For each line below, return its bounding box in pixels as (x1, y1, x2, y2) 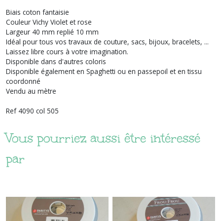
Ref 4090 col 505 (6, 106, 59, 115)
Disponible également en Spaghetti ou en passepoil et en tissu (6, 66, 202, 76)
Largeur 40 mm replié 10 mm (6, 27, 99, 37)
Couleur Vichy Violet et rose (6, 17, 92, 27)
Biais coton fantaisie (6, 7, 69, 17)
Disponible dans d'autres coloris (6, 56, 106, 66)
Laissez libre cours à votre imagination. (6, 46, 128, 56)
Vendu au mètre (6, 86, 56, 96)
